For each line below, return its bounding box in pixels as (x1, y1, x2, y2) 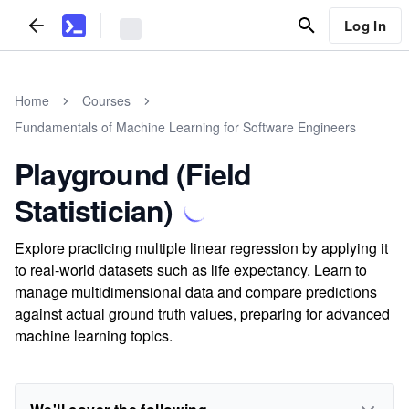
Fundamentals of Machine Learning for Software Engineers (15, 118, 356, 136)
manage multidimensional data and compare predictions (15, 281, 377, 302)
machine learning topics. (15, 325, 173, 346)
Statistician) (15, 189, 173, 231)
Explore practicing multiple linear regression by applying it (15, 237, 388, 258)
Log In (343, 15, 386, 36)
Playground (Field (15, 152, 252, 194)
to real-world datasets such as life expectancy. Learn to (15, 259, 367, 280)
